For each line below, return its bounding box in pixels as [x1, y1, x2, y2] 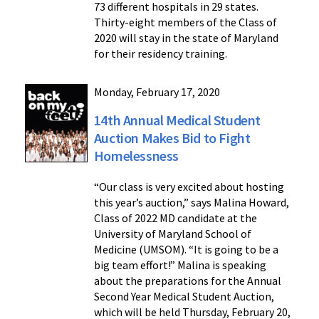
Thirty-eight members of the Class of [93, 15, 277, 30]
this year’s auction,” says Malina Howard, [93, 195, 289, 210]
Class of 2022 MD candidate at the [93, 211, 257, 226]
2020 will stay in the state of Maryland [93, 31, 278, 46]
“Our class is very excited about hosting [93, 179, 284, 194]
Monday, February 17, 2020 [93, 85, 220, 100]
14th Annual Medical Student [93, 111, 261, 130]
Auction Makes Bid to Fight [93, 129, 251, 147]
